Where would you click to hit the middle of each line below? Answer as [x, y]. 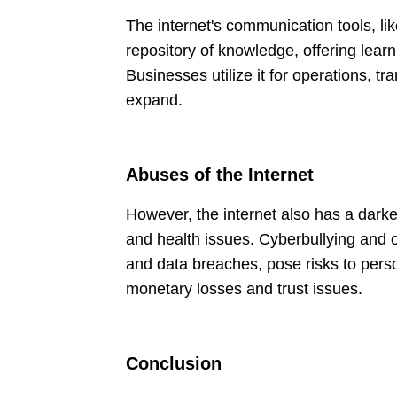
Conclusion [174, 363]
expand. [154, 100]
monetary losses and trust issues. [244, 289]
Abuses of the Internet [220, 175]
